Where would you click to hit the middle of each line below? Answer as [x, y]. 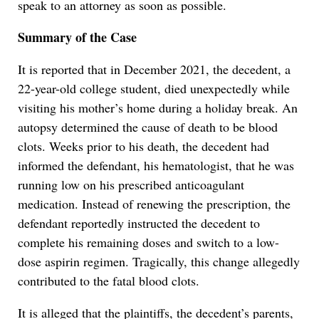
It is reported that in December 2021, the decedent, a [154, 69]
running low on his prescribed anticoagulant [131, 185]
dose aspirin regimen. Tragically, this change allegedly [159, 262]
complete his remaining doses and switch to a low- [148, 242]
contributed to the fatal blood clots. [109, 281]
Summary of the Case [77, 37]
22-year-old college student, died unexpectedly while [154, 89]
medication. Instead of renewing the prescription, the [154, 204]
